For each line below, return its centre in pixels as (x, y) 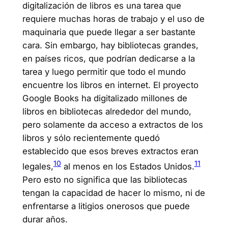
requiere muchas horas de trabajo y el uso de (113, 19)
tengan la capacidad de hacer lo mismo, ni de (113, 193)
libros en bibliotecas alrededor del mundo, (107, 112)
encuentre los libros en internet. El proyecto (110, 85)
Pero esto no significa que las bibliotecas (105, 179)
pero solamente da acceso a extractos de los (112, 125)
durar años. (45, 219)
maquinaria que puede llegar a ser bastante (109, 32)
